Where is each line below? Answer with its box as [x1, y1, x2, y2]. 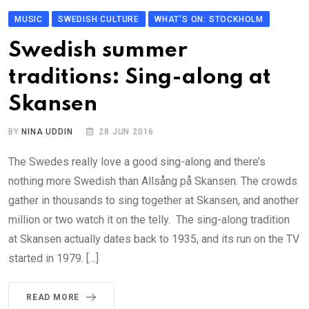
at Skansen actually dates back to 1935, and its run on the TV [8, 232, 299, 246]
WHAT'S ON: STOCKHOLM [154, 14, 263, 25]
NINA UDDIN [21, 127, 73, 137]
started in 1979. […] [8, 252, 99, 266]
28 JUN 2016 [99, 127, 154, 137]
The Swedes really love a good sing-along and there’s [8, 155, 266, 169]
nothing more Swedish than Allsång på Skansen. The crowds [8, 175, 297, 188]
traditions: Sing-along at [8, 67, 271, 89]
